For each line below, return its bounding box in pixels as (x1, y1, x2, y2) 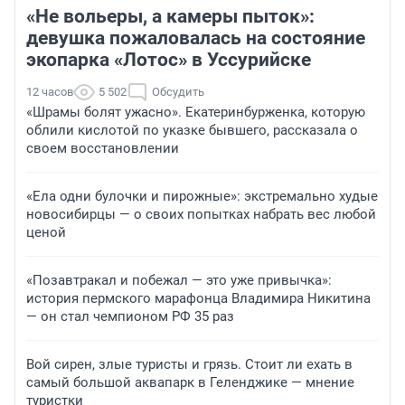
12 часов (26, 84, 73, 99)
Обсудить (152, 84, 204, 99)
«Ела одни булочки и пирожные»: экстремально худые (26, 187, 378, 204)
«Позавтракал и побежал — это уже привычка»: (26, 271, 332, 288)
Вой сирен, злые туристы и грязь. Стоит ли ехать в (26, 355, 353, 372)
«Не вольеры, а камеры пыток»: (26, 5, 315, 27)
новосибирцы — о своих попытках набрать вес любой (26, 205, 376, 222)
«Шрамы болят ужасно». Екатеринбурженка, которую (26, 103, 365, 120)
